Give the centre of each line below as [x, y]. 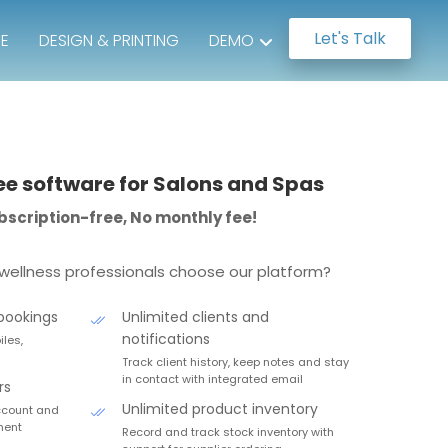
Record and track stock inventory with [228, 432]
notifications [166, 339]
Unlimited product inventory [220, 409]
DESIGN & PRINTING [109, 40]
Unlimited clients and [195, 317]
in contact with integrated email [212, 379]
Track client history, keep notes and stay [235, 362]
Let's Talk [350, 38]
